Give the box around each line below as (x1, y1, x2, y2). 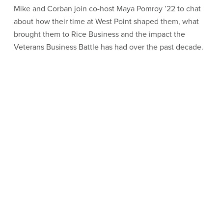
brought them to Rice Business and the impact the (14, 28, 185, 40)
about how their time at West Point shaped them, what (14, 16, 199, 27)
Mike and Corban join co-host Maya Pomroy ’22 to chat (14, 3, 201, 14)
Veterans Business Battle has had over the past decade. (14, 41, 205, 53)
